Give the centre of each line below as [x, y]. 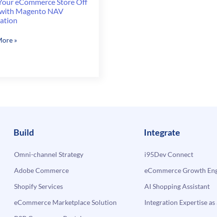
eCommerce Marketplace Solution [66, 202]
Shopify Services [39, 186]
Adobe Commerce [42, 170]
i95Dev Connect [169, 154]
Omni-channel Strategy [49, 154]
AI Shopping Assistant [177, 186]
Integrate [162, 132]
